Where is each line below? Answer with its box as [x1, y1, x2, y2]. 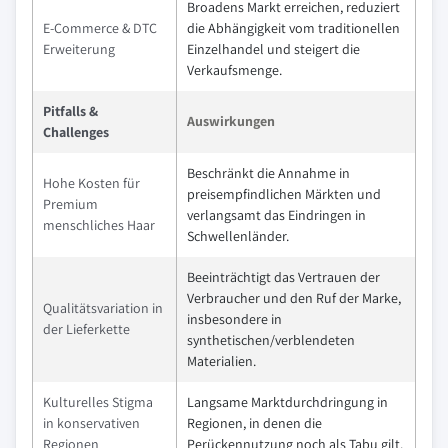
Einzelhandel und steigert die [187, 40, 360, 58]
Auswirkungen [187, 112, 275, 130]
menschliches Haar [43, 216, 155, 234]
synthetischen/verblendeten [187, 331, 355, 349]
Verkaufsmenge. [187, 61, 282, 79]
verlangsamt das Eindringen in [187, 206, 366, 224]
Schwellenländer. [187, 227, 289, 245]
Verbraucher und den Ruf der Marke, [187, 289, 401, 307]
